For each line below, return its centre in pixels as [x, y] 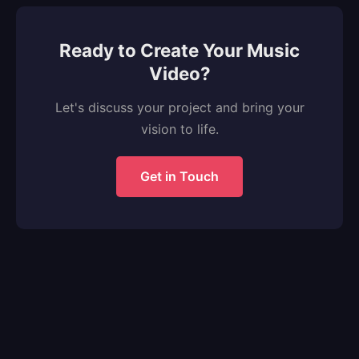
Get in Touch [179, 176]
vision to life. [179, 129]
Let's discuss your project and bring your [179, 107]
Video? [179, 73]
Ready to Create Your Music [179, 50]
